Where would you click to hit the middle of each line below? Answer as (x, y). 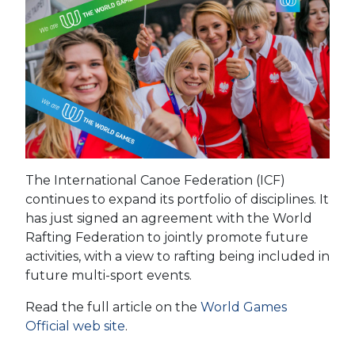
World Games (244, 307)
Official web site (75, 326)
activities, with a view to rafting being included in (177, 257)
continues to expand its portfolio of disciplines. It (177, 200)
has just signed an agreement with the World (169, 219)
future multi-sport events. (109, 276)
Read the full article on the (113, 307)
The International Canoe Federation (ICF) (155, 181)
